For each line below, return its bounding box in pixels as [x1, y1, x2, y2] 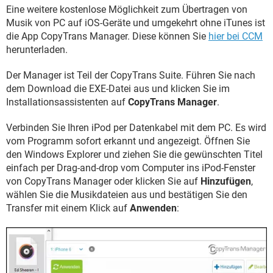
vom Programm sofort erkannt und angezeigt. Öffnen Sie [6, 135, 250, 147]
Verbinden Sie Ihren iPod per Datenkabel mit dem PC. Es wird [6, 122, 266, 134]
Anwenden [130, 202, 177, 214]
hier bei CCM [208, 30, 263, 43]
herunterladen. [6, 44, 68, 56]
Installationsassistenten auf [6, 96, 128, 108]
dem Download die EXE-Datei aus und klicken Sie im [6, 83, 230, 95]
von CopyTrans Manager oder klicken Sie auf [6, 175, 200, 188]
